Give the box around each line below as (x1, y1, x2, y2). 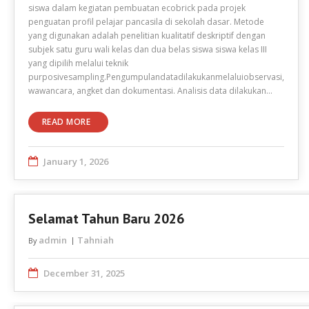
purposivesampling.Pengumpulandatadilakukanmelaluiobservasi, (28, 71, 284, 83)
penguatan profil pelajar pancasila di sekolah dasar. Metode (28, 16, 264, 28)
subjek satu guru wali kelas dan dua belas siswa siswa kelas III (28, 43, 267, 55)
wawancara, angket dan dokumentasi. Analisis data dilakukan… (28, 85, 272, 97)
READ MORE (42, 116, 91, 128)
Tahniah (77, 234, 114, 246)
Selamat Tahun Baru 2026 (28, 210, 184, 228)
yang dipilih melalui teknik (28, 57, 128, 69)
